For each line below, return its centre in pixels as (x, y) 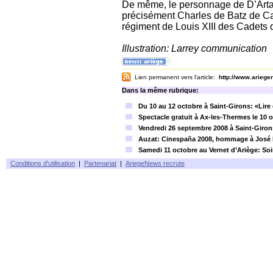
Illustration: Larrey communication (194, 48)
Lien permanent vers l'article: (175, 77)
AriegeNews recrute (155, 163)
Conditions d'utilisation (43, 163)
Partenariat (100, 163)
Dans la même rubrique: (160, 90)
